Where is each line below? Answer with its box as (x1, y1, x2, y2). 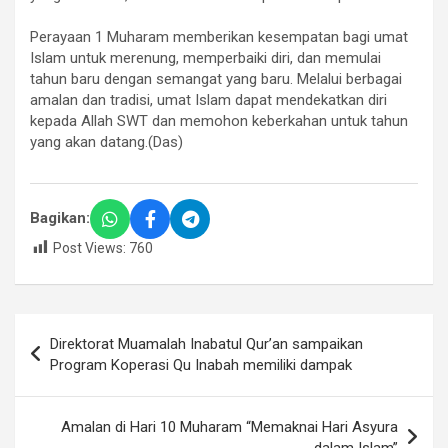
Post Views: (53, 239, 126, 256)
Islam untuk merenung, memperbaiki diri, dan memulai (30, 48, 381, 67)
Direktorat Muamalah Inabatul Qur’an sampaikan (50, 335, 363, 354)
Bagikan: (30, 209, 90, 228)
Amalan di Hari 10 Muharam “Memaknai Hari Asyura (61, 418, 398, 437)
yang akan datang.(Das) (30, 132, 183, 151)
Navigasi (14, 314, 113, 344)
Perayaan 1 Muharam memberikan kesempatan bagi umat (30, 27, 408, 46)
